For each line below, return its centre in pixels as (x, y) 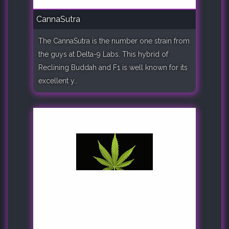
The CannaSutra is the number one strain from (114, 41)
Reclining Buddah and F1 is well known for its (113, 67)
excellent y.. (58, 81)
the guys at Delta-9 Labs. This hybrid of (103, 54)
